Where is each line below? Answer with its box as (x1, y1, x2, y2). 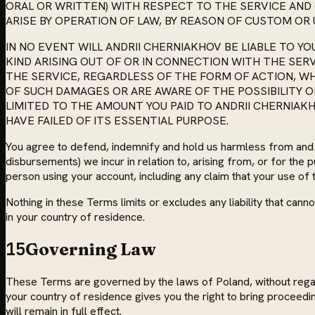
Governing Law (25, 239, 156, 260)
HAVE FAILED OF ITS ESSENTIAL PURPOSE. (6, 113, 229, 129)
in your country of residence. (6, 210, 145, 225)
